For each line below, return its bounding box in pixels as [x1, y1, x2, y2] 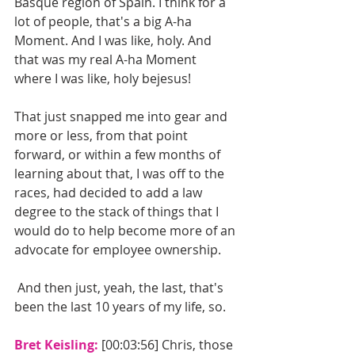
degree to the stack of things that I [14, 203, 222, 221]
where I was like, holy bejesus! [14, 70, 191, 88]
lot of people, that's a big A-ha [14, 13, 195, 31]
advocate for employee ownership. [14, 241, 221, 259]
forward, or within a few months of [14, 146, 223, 164]
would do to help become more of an [14, 222, 239, 240]
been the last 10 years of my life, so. [14, 298, 226, 316]
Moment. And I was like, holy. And [14, 32, 215, 50]
